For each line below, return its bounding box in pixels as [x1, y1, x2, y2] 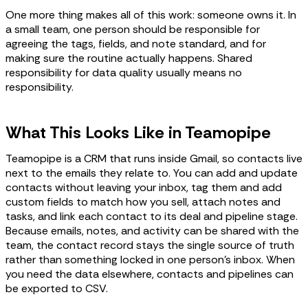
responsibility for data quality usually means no [5, 65, 242, 80]
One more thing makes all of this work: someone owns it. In [5, 7, 296, 22]
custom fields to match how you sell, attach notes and [5, 194, 280, 209]
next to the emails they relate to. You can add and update [5, 165, 298, 180]
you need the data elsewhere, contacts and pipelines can [5, 266, 294, 281]
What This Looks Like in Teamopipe [5, 121, 271, 143]
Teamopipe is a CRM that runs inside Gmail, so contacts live [5, 151, 302, 166]
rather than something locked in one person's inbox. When [5, 252, 295, 267]
